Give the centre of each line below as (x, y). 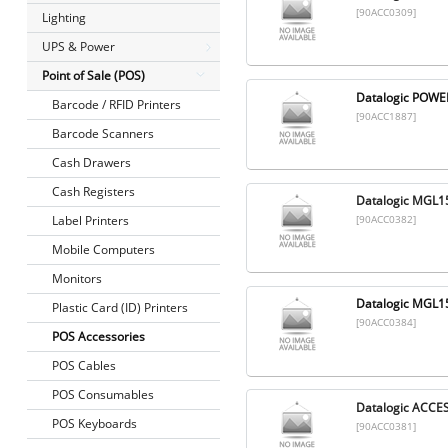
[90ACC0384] (385, 322)
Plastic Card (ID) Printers (119, 307)
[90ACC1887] (385, 115)
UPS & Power (78, 46)
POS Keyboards (94, 423)
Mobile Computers (103, 249)
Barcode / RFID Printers (116, 104)
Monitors (76, 278)
